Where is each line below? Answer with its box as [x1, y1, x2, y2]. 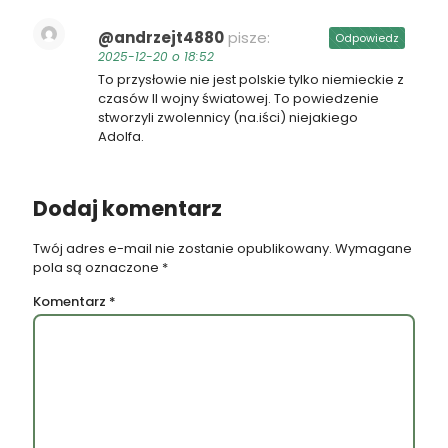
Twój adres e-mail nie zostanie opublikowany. [33, 238, 332, 258]
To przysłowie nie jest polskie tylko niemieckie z [98, 69, 404, 89]
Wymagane [335, 238, 412, 258]
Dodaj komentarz [33, 193, 222, 223]
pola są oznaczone [33, 257, 162, 277]
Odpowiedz [335, 29, 399, 46]
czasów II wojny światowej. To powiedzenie [98, 88, 379, 108]
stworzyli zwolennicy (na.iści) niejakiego [98, 107, 358, 127]
